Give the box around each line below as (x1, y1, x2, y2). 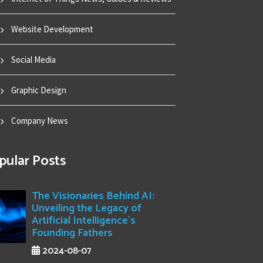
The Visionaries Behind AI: (32, 187, 155, 205)
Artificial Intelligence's (32, 211, 136, 230)
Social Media (9, 53, 56, 65)
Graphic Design (9, 84, 67, 96)
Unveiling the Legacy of (32, 199, 142, 217)
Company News (9, 114, 69, 126)
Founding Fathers (32, 224, 113, 242)
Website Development (9, 23, 94, 35)
